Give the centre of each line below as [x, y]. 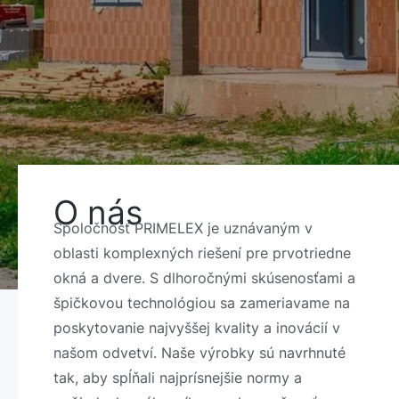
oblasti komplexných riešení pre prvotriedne [202, 252]
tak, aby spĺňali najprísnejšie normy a [178, 377]
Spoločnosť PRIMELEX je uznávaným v [183, 228]
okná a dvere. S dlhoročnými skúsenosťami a [204, 277]
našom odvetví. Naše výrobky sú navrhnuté [199, 352]
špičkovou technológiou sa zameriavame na [202, 302]
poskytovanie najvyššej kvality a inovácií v [197, 327]
